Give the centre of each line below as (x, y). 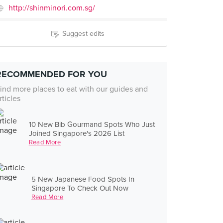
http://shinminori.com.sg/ (52, 8)
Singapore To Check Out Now (80, 188)
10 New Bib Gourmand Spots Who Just (92, 124)
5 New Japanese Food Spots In (83, 179)
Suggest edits (83, 34)
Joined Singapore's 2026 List (76, 133)
